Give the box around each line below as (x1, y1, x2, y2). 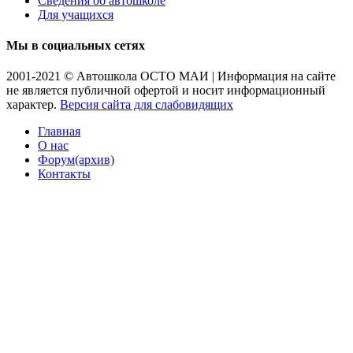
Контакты (38, 167, 91, 181)
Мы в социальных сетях (6, 38, 145, 52)
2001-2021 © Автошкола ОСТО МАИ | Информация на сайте (6, 69, 336, 84)
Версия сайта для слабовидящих (60, 98, 233, 112)
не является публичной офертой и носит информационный (6, 84, 325, 98)
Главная (38, 124, 80, 139)
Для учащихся (38, 7, 113, 21)
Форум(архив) (38, 153, 114, 167)
